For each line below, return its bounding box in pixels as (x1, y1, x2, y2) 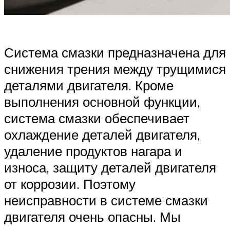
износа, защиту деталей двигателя (4, 159, 216, 176)
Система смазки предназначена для (4, 44, 226, 61)
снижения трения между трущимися (4, 61, 226, 78)
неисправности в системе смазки (4, 192, 208, 209)
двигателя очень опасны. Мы (4, 208, 181, 225)
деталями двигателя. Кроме (4, 77, 174, 94)
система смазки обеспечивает (4, 110, 189, 127)
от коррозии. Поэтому (4, 176, 136, 193)
